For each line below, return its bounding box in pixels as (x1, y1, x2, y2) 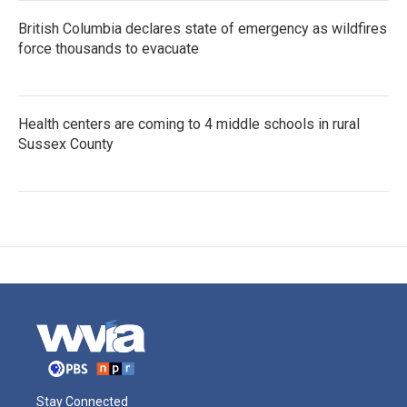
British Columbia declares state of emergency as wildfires (18, 20, 387, 37)
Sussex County (18, 135, 114, 153)
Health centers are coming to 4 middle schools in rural (18, 115, 360, 133)
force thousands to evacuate (18, 40, 199, 57)
